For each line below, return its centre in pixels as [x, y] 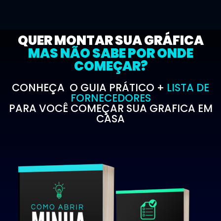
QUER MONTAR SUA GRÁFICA [110, 40]
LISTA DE [188, 88]
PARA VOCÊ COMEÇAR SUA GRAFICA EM [110, 108]
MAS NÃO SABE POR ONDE [110, 53]
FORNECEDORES [110, 98]
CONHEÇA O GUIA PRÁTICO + [89, 88]
